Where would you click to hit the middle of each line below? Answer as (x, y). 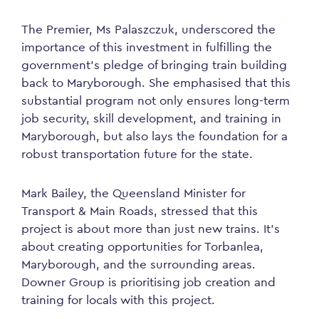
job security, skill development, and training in (151, 118)
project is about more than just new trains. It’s (151, 229)
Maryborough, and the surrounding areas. (138, 264)
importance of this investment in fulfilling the (147, 47)
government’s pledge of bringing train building (154, 65)
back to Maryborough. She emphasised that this (156, 83)
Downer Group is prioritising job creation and (148, 282)
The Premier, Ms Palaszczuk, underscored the (148, 29)
